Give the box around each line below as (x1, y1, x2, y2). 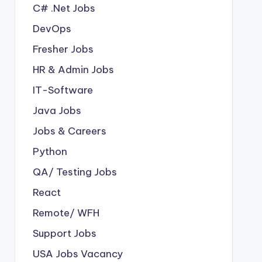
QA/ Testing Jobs (32, 166, 117, 178)
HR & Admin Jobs (32, 63, 114, 76)
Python (32, 145, 67, 158)
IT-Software (32, 84, 93, 96)
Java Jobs (32, 104, 81, 117)
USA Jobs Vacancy (32, 247, 123, 260)
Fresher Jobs (32, 43, 94, 56)
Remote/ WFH (32, 206, 99, 219)
